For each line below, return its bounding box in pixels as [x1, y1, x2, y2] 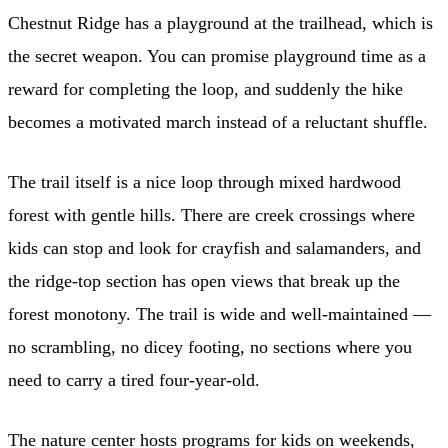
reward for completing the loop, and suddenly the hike [8, 78, 403, 99]
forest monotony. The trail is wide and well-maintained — [8, 303, 431, 324]
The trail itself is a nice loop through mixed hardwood [8, 171, 401, 192]
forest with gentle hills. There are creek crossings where [8, 204, 415, 225]
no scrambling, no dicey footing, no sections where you [8, 336, 412, 357]
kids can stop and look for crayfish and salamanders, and [8, 237, 421, 258]
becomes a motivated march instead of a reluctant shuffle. [8, 111, 428, 132]
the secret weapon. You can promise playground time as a [8, 45, 426, 66]
